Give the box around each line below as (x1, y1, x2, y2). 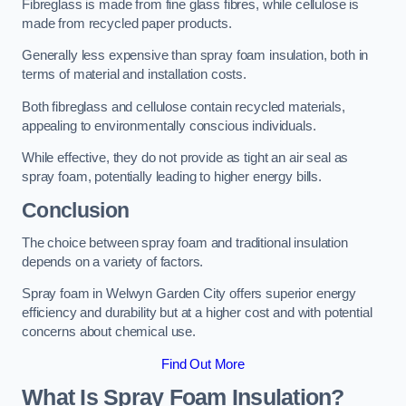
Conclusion (22, 198, 130, 222)
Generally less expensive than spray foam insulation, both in (22, 48, 369, 63)
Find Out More (160, 356, 246, 372)
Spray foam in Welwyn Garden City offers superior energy (22, 286, 357, 302)
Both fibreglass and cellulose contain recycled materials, (22, 99, 345, 114)
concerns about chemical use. (22, 324, 196, 340)
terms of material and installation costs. (22, 67, 247, 82)
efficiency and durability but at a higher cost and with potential (22, 305, 372, 321)
